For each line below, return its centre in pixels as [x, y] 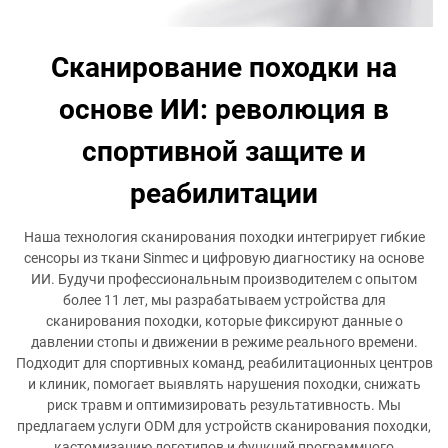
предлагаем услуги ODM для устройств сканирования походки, [224, 425]
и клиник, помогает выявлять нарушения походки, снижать [224, 383]
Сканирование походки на [224, 67]
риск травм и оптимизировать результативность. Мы [224, 404]
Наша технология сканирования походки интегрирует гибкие [224, 236]
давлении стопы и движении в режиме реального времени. [224, 341]
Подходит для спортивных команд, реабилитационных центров [224, 362]
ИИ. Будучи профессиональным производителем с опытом [224, 278]
